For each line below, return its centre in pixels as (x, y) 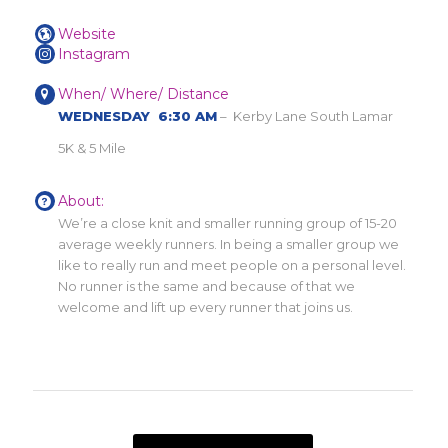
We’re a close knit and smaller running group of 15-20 (228, 222)
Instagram (94, 54)
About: (81, 200)
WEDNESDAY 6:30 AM (138, 116)
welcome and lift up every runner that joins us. (206, 306)
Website (87, 33)
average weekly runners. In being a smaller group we (229, 243)
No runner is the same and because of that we (207, 285)
